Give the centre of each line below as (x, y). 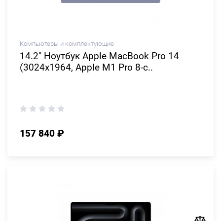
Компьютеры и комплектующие (67, 44)
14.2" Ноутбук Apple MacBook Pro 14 (99, 56)
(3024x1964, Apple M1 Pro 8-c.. (86, 67)
